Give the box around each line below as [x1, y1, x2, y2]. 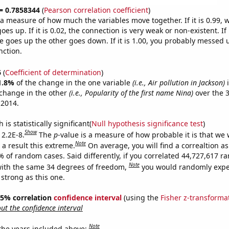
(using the [121, 192, 161, 202]
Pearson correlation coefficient [43, 5, 148, 15]
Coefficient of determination [5, 67, 101, 77]
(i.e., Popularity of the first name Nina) [68, 87, 193, 98]
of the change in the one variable [16, 77, 132, 87]
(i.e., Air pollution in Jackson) [132, 77, 225, 87]
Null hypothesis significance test [91, 118, 203, 128]
